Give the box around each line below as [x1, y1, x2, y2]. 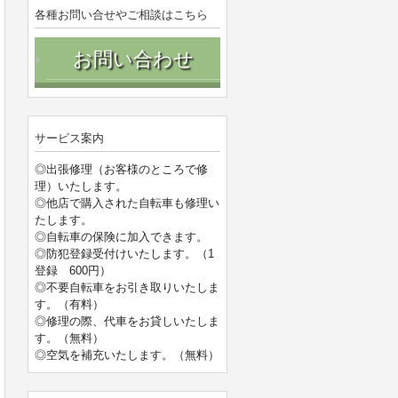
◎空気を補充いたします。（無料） [35, 348, 219, 362]
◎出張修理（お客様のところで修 [35, 163, 208, 176]
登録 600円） [35, 264, 111, 277]
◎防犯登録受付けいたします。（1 [35, 247, 214, 260]
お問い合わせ [73, 48, 194, 70]
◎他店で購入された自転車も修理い [35, 196, 219, 210]
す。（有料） [35, 298, 104, 311]
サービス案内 [35, 131, 104, 145]
